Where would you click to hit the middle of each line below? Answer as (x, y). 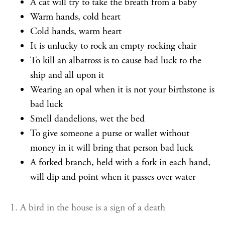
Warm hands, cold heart (75, 17)
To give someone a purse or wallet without (110, 133)
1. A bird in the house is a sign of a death (88, 208)
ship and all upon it (67, 75)
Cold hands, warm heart (76, 31)
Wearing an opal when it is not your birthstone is (122, 90)
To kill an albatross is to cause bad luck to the (116, 61)
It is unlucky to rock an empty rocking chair (113, 46)
